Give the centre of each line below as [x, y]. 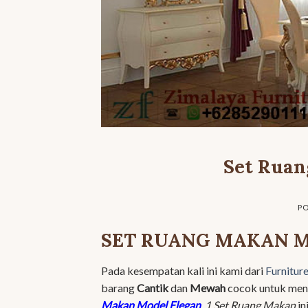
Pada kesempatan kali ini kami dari [183, 270]
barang [119, 287]
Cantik [153, 287]
